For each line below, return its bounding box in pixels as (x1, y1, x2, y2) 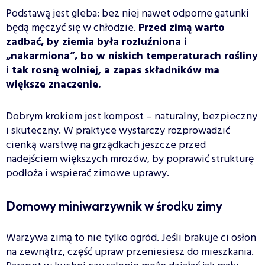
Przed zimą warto (138, 20, 225, 37)
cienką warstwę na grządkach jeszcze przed (6, 137, 206, 154)
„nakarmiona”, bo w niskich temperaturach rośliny (6, 48, 258, 66)
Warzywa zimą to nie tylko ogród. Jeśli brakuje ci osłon (6, 230, 256, 247)
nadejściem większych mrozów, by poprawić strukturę (6, 151, 254, 169)
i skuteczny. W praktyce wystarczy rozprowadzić (6, 122, 230, 140)
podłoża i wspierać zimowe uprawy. (6, 165, 169, 183)
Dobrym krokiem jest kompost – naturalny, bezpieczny (6, 108, 257, 126)
